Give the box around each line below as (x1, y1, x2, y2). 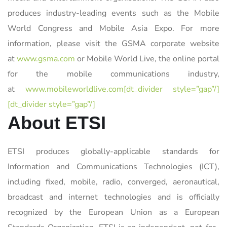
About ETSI (8, 112, 106, 133)
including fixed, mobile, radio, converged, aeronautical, (8, 176, 219, 187)
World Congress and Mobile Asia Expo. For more (8, 22, 219, 34)
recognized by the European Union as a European (8, 206, 219, 218)
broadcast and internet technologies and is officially (8, 191, 219, 203)
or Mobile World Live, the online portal (75, 53, 219, 64)
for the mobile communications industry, (8, 68, 219, 80)
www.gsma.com (17, 53, 75, 64)
